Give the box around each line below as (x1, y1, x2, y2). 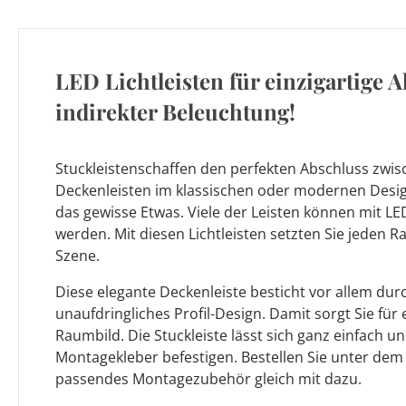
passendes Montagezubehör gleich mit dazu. (55, 369, 362, 389)
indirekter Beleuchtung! (55, 97, 295, 126)
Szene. (55, 246, 100, 266)
